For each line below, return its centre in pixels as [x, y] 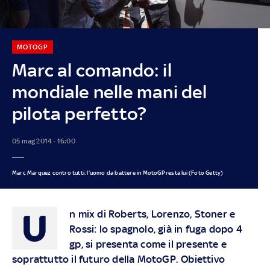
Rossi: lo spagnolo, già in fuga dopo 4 [156, 229]
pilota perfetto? [79, 113]
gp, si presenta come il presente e [148, 244]
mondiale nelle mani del [109, 92]
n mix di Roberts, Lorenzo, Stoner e [152, 214]
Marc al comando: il [92, 70]
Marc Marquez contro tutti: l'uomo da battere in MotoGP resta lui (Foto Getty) [118, 172]
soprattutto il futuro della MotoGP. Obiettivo [118, 259]
